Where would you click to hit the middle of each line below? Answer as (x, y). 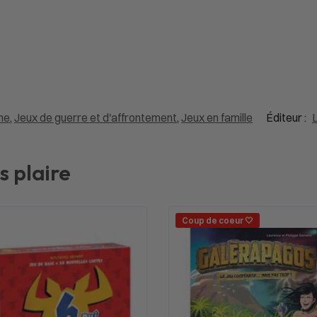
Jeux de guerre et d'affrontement (96, 117)
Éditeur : (287, 117)
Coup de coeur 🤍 (218, 220)
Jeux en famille (217, 117)
